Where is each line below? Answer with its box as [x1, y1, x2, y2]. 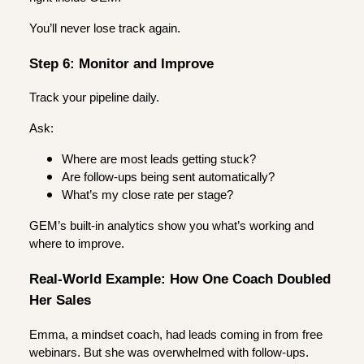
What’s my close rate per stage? [62, 188, 233, 202]
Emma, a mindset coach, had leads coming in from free [29, 327, 323, 341]
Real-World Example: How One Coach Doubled [29, 271, 331, 288]
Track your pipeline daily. [29, 91, 159, 105]
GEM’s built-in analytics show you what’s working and [29, 219, 314, 233]
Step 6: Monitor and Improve [29, 54, 214, 71]
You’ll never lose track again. [29, 21, 180, 35]
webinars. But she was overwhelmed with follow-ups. [29, 345, 309, 359]
